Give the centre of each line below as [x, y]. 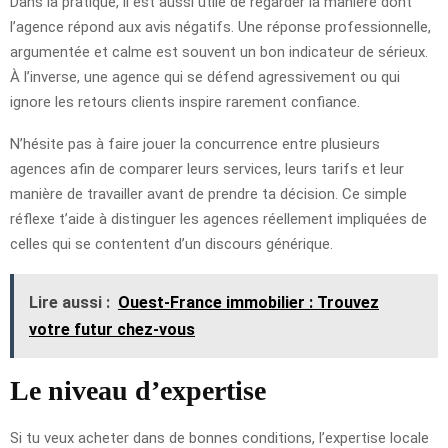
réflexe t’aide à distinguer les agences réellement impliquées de [218, 218]
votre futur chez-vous [112, 329]
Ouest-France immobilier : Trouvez [248, 302]
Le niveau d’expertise [138, 390]
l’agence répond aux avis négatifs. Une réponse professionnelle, [220, 26]
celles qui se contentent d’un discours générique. [171, 243]
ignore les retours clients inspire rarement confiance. [185, 101]
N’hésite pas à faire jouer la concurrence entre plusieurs [195, 143]
